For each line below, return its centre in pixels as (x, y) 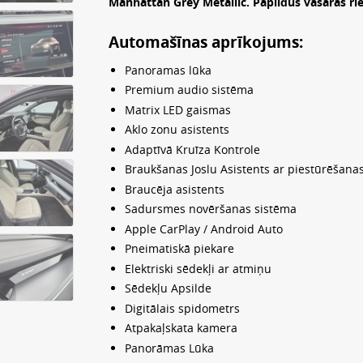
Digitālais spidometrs (182, 308)
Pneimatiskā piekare (179, 249)
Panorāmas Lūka (169, 348)
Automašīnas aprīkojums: (206, 43)
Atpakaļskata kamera (181, 328)
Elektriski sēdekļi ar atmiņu (198, 268)
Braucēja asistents (174, 189)
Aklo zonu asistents (177, 130)
